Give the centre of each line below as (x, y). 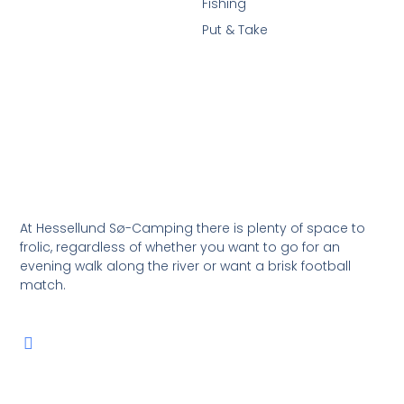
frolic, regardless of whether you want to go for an (180, 248)
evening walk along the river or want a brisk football (186, 266)
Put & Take (235, 29)
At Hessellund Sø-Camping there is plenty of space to (193, 229)
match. (45, 285)
